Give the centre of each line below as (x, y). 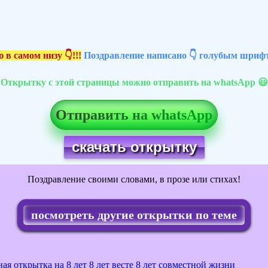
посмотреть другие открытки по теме (134, 215)
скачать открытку (134, 147)
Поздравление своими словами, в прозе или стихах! (134, 179)
